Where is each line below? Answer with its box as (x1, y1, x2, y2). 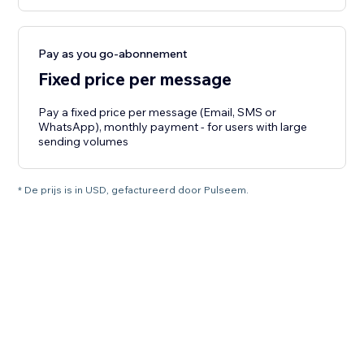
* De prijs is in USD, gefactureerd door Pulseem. (18, 184, 249, 197)
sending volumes (38, 134, 129, 149)
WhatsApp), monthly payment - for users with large (38, 119, 308, 135)
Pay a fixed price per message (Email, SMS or (38, 105, 277, 120)
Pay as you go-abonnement (38, 46, 188, 62)
